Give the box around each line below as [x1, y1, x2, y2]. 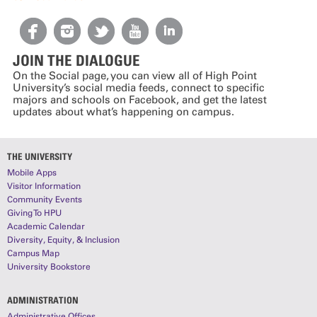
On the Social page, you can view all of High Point [12, 69, 257, 82]
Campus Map [7, 248, 59, 259]
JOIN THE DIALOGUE [12, 51, 140, 69]
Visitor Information [7, 181, 81, 192]
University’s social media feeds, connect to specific [12, 81, 265, 94]
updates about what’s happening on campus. [12, 105, 234, 118]
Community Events [7, 195, 82, 205]
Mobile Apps [7, 168, 57, 178]
